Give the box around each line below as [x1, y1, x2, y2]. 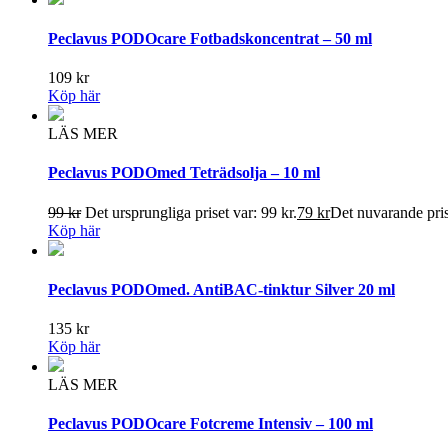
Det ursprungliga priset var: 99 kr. [85, 203, 297, 221]
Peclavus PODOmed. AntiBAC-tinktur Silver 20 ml [48, 280, 395, 298]
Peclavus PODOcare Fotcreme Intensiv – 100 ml [48, 415, 373, 433]
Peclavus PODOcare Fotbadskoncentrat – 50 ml [48, 29, 372, 47]
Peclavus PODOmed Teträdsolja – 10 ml [48, 164, 320, 182]
